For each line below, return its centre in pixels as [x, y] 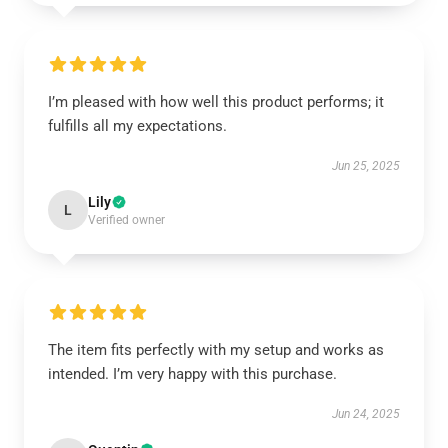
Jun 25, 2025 [366, 166]
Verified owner [126, 220]
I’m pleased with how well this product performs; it [216, 102]
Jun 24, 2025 [366, 414]
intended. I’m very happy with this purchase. [192, 374]
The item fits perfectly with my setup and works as [216, 350]
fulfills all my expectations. [137, 126]
